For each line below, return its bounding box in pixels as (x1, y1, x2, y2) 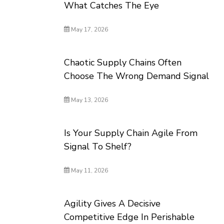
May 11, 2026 (69, 166, 108, 174)
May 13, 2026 (69, 96, 108, 104)
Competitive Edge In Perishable (64, 211, 195, 223)
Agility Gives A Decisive (64, 197, 161, 209)
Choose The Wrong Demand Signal (64, 70, 209, 82)
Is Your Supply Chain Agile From (64, 127, 198, 139)
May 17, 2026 (69, 25, 108, 33)
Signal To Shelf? (64, 140, 132, 152)
